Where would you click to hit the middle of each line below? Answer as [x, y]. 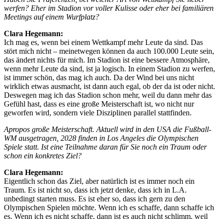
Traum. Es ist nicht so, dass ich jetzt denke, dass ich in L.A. [95, 190]
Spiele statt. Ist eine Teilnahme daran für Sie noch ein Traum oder [105, 147]
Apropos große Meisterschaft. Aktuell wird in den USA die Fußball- [108, 129]
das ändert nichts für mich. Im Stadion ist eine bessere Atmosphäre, [107, 60]
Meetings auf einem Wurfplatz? [52, 17]
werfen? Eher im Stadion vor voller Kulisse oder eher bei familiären [109, 8]
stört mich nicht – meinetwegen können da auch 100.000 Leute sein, [109, 51]
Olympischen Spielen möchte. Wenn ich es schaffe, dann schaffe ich [109, 207]
